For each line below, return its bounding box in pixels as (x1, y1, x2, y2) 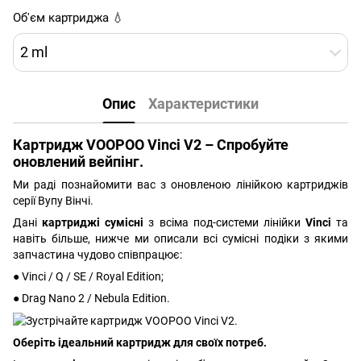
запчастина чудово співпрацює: (13, 247, 182, 261)
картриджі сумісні (42, 215, 144, 229)
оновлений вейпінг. (13, 152, 143, 170)
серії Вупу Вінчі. (13, 193, 93, 207)
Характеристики (148, 95, 259, 113)
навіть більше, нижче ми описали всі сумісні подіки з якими (13, 231, 348, 245)
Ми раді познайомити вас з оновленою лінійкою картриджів (13, 177, 348, 191)
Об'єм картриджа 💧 (13, 10, 124, 25)
